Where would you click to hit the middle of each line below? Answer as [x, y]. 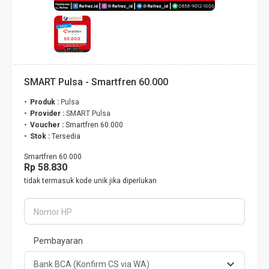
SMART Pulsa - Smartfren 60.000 [96, 82]
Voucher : [48, 125]
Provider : [48, 113]
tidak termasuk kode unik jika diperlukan [90, 181]
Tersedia [66, 136]
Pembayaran [58, 241]
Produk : [44, 102]
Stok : [40, 136]
